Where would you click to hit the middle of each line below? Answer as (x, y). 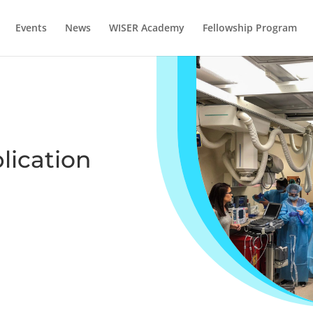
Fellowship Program (249, 28)
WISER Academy (146, 28)
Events (31, 28)
